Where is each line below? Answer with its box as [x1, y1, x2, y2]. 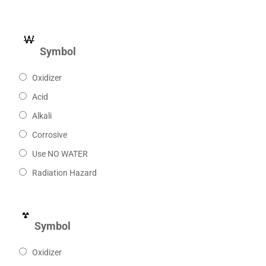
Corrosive [31, 130, 67, 140]
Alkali [31, 111, 52, 121]
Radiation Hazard [31, 168, 97, 178]
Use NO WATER [31, 149, 88, 159]
